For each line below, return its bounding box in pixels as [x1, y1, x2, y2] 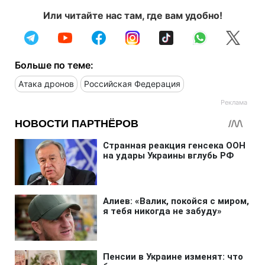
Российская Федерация [84, 78, 180, 89]
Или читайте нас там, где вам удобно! [43, 9, 222, 21]
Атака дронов [18, 78, 74, 89]
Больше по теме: [15, 59, 93, 71]
